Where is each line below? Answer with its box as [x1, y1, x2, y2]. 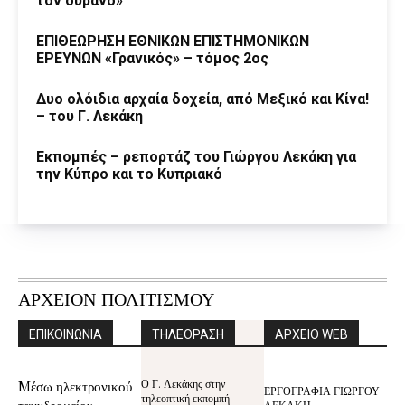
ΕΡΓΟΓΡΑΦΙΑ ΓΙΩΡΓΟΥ [264, 381, 380, 398]
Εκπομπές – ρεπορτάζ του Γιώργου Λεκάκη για [36, 147, 356, 165]
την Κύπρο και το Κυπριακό [36, 165, 222, 183]
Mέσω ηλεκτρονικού [18, 375, 132, 395]
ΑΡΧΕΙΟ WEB [275, 326, 348, 342]
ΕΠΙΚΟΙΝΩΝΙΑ [29, 326, 102, 342]
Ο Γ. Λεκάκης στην [141, 374, 225, 391]
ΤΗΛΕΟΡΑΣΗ [152, 326, 224, 342]
